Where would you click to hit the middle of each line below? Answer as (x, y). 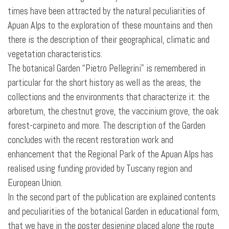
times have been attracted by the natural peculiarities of (107, 11)
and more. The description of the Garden (136, 126)
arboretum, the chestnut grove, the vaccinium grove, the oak (113, 111)
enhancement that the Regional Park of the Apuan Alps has (110, 154)
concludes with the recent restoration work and (90, 140)
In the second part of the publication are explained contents (112, 197)
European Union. (35, 183)
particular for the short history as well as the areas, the (104, 83)
